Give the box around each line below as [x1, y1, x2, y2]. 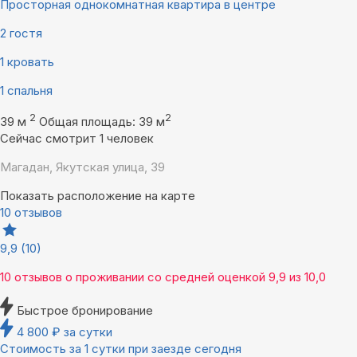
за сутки [64, 324, 112, 339]
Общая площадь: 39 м [39, 113, 165, 129]
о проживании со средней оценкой [65, 269, 265, 284]
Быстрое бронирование [17, 302, 153, 318]
